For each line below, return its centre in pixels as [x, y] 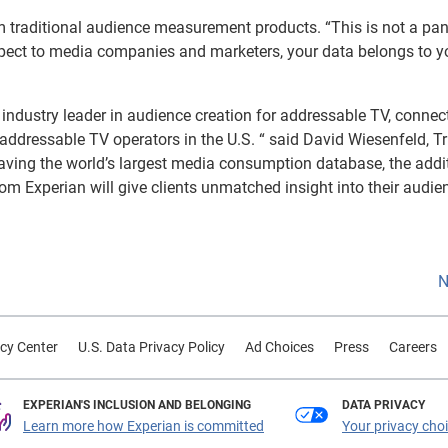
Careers [412, 347]
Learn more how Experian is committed [143, 426]
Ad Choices [279, 347]
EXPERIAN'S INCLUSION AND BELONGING [137, 405]
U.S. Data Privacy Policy [151, 347]
